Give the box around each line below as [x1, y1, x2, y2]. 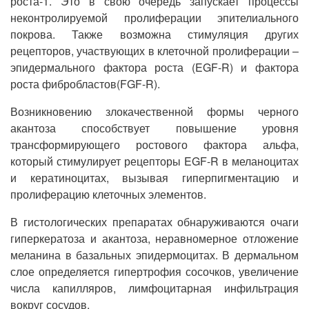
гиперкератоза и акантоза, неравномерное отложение [10, 230, 299, 246]
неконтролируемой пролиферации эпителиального [10, 10, 299, 26]
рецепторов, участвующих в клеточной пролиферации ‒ [10, 43, 299, 59]
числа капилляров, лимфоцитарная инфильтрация [10, 280, 299, 296]
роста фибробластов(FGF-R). [10, 76, 160, 92]
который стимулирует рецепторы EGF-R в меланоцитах [10, 153, 299, 169]
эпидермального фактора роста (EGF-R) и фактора [10, 59, 299, 75]
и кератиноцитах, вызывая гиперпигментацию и [10, 170, 299, 186]
